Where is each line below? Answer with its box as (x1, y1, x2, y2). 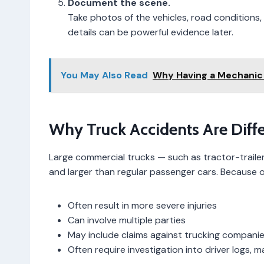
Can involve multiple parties (68, 213, 186, 226)
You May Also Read (61, 68, 148, 81)
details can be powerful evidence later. (68, 25, 233, 38)
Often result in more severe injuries (68, 199, 217, 212)
